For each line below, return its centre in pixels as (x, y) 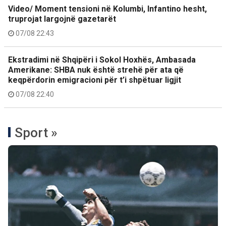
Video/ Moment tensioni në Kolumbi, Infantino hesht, (107, 9)
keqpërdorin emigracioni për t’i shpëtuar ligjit (95, 80)
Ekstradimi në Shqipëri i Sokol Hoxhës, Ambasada (102, 60)
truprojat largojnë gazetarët (62, 19)
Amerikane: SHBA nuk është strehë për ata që (96, 70)
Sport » (36, 133)
